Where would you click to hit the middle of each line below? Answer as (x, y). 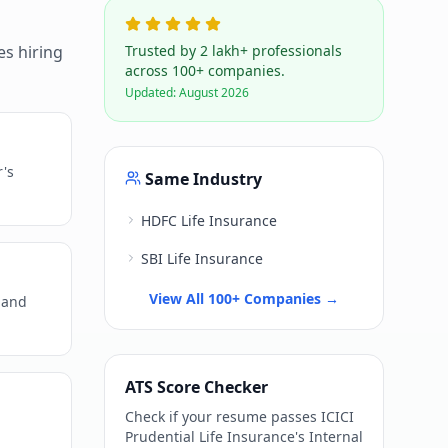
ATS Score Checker (196, 387)
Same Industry (203, 179)
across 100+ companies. (205, 71)
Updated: (152, 93)
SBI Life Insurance (202, 259)
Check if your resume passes (223, 417)
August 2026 (214, 93)
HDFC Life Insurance (209, 221)
